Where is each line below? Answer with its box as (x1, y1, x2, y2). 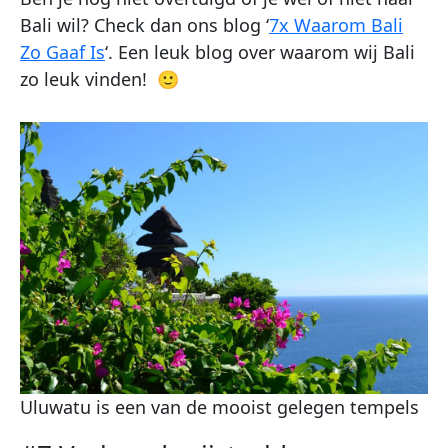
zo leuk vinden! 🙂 (20, 66, 179, 91)
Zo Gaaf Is (20, 39, 105, 64)
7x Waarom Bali (269, 12, 403, 37)
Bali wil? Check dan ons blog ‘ (20, 12, 269, 37)
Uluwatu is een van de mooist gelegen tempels (20, 394, 419, 419)
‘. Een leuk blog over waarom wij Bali (105, 39, 415, 64)
